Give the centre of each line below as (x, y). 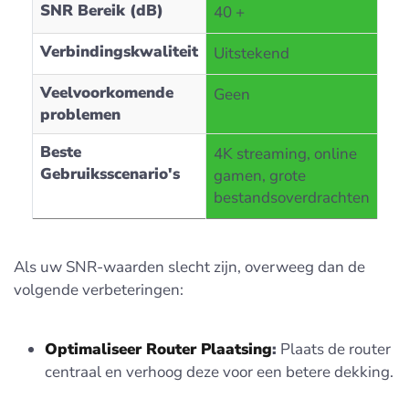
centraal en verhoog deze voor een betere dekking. (219, 372)
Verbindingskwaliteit (119, 52)
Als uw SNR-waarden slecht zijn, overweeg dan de (189, 267)
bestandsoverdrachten (291, 198)
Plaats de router (334, 350)
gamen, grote (259, 176)
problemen (80, 115)
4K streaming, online (285, 154)
